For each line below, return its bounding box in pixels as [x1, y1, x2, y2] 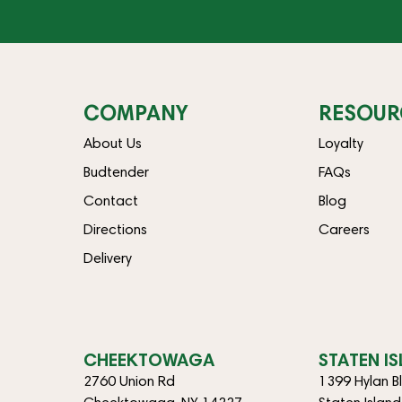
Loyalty [319, 135, 364, 152]
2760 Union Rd [83, 372, 175, 390]
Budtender [83, 163, 149, 180]
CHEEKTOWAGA [83, 348, 214, 371]
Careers [319, 221, 371, 238]
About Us [83, 135, 142, 152]
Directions [83, 221, 147, 238]
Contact [83, 192, 138, 209]
